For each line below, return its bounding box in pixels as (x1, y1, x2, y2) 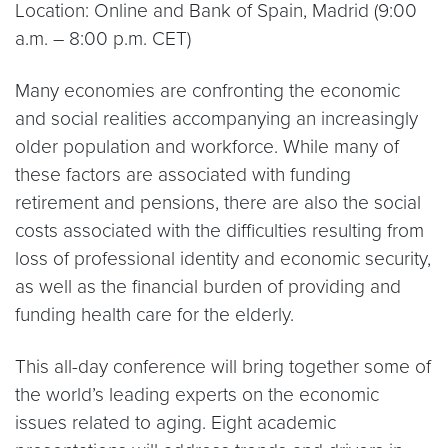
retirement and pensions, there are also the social (15, 191, 421, 214)
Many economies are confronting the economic (15, 79, 400, 102)
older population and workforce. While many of (15, 135, 399, 158)
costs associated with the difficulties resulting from (15, 219, 424, 242)
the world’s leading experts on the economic (15, 383, 379, 406)
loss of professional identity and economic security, (15, 247, 431, 270)
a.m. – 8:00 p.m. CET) (15, 27, 191, 50)
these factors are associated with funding (15, 163, 351, 186)
